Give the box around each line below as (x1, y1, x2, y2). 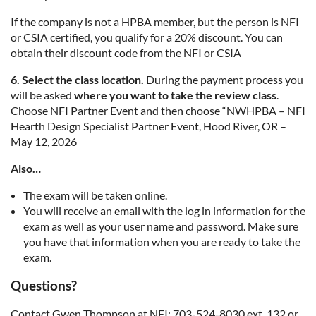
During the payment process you (144, 72, 303, 86)
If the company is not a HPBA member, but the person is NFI (11, 14, 299, 28)
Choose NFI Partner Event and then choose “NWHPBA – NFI (11, 103, 305, 117)
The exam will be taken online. (23, 188, 167, 202)
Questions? (11, 276, 77, 293)
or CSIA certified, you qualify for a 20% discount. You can (11, 30, 283, 44)
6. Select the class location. (11, 72, 144, 86)
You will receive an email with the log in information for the (23, 203, 305, 217)
